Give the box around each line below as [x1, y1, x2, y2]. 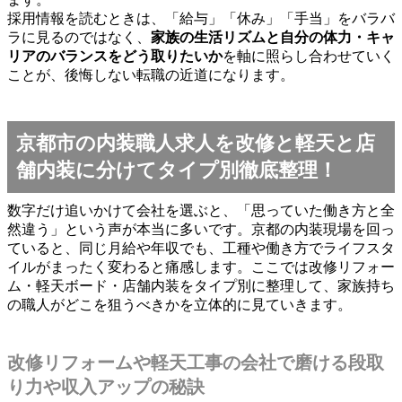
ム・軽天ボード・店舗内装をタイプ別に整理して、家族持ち [7, 277, 395, 293]
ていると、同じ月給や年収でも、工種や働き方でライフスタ [7, 240, 395, 256]
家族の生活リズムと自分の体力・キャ [151, 29, 395, 45]
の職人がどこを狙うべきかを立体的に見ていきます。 [7, 296, 352, 312]
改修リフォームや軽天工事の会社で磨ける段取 [7, 352, 384, 372]
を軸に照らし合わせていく [223, 48, 395, 64]
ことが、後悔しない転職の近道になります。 [7, 66, 294, 83]
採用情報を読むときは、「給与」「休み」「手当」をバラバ [7, 10, 395, 26]
